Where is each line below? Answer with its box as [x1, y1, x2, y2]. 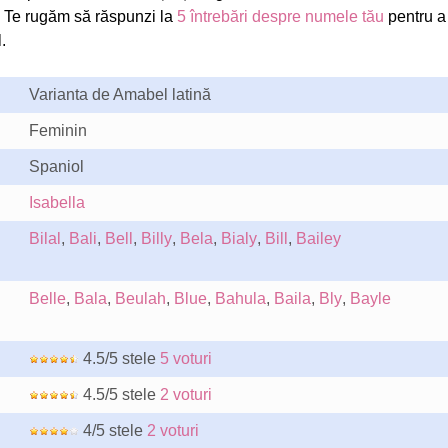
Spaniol [28, 158, 84, 175]
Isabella [28, 194, 85, 211]
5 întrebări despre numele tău [176, 8, 384, 25]
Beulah [114, 290, 166, 307]
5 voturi [159, 350, 212, 367]
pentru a [383, 8, 446, 25]
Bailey [295, 230, 341, 247]
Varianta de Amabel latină [28, 86, 211, 103]
